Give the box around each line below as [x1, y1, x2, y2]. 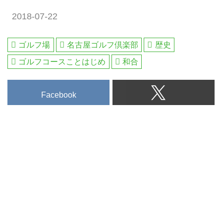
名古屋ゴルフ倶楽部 [67, 41, 139, 50]
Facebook [41, 91, 76, 99]
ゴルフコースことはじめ [18, 57, 106, 66]
